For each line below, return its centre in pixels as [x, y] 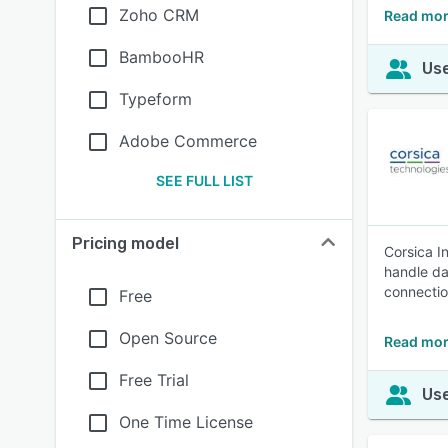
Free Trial [154, 380]
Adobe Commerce [188, 141]
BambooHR [161, 57]
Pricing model [125, 243]
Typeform [155, 99]
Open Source [168, 338]
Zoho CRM [159, 15]
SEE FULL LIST [204, 180]
